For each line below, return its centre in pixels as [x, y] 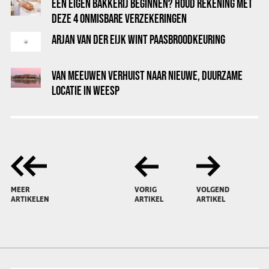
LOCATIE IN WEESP [86, 90]
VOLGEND [213, 190]
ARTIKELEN [30, 200]
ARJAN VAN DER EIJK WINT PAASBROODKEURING [138, 39]
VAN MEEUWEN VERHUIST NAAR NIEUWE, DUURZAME [147, 75]
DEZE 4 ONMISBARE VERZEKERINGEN [119, 18]
